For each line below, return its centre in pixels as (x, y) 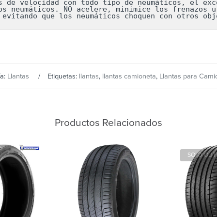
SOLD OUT (202, 155)
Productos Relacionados (108, 123)
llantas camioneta (129, 77)
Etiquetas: (63, 77)
